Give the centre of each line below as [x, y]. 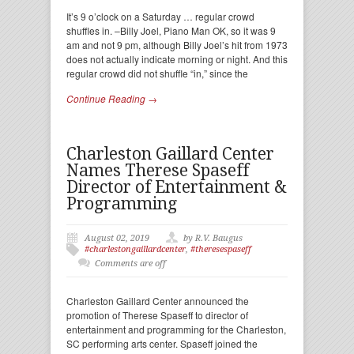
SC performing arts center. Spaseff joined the [162, 343]
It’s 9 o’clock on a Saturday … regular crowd [160, 16]
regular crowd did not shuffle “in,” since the [157, 73]
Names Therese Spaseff [158, 170]
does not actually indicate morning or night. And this [177, 59]
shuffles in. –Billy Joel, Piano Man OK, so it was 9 [171, 30]
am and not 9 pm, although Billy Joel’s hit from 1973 [177, 45]
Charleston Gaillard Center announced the [158, 301]
